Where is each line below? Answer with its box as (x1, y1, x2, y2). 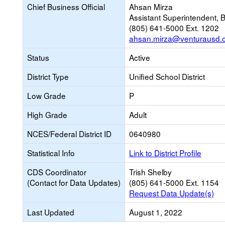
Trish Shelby (129, 166, 172, 177)
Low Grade (27, 90, 66, 101)
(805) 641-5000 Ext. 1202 (129, 22, 219, 33)
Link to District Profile (129, 147, 201, 158)
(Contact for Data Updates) (27, 177, 121, 188)
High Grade (27, 109, 67, 120)
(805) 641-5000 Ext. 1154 (129, 177, 219, 188)
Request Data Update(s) (129, 187, 214, 198)
